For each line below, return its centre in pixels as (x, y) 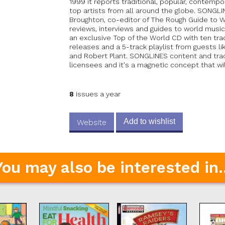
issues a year (97, 94)
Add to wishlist (150, 122)
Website (92, 123)
